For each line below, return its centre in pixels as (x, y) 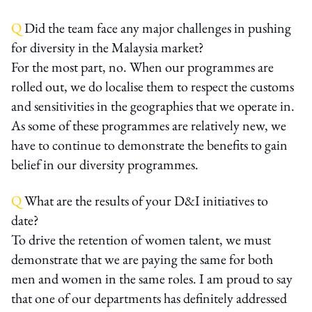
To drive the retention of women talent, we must (141, 239)
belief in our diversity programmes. (105, 164)
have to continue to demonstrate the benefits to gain (149, 145)
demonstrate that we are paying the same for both (142, 259)
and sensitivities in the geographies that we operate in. (153, 106)
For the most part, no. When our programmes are (142, 67)
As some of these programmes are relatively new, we (149, 125)
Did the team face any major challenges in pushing (156, 28)
